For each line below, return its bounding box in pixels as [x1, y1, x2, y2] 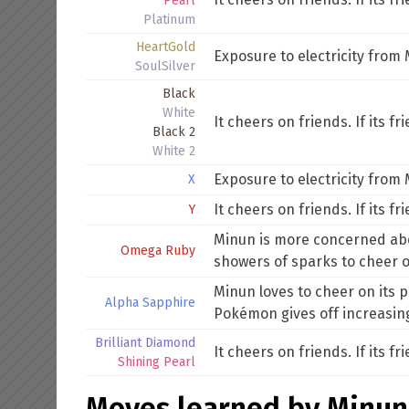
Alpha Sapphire [105, 295, 195, 310]
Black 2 [152, 124, 195, 140]
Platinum [143, 12, 195, 27]
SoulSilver [135, 58, 195, 74]
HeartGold [136, 39, 195, 55]
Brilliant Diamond [95, 335, 195, 351]
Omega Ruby [121, 243, 195, 258]
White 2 [152, 143, 195, 159]
